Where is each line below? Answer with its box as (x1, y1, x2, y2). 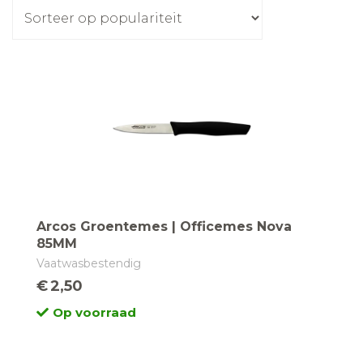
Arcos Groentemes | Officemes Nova (36, 219, 292, 234)
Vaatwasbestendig (36, 256, 141, 271)
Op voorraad (53, 305, 136, 320)
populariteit (160, 5, 237, 20)
